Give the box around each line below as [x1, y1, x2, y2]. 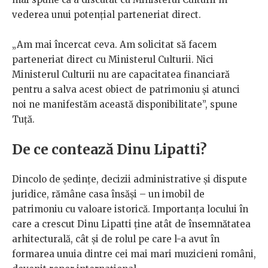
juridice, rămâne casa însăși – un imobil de [12, 188, 205, 200]
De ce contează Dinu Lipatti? [12, 141, 207, 159]
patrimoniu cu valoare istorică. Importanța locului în [12, 203, 248, 215]
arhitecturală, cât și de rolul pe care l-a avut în [12, 233, 220, 245]
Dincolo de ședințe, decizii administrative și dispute [12, 173, 247, 185]
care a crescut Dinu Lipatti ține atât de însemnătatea [12, 218, 251, 230]
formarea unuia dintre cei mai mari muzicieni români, [12, 248, 256, 260]
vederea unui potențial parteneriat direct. [12, 9, 203, 21]
